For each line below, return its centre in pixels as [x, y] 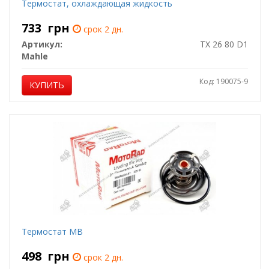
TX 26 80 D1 [224, 44]
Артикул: [42, 44]
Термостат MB [52, 231]
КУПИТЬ [47, 85]
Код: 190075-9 [223, 81]
